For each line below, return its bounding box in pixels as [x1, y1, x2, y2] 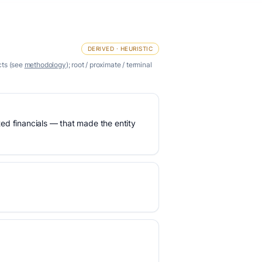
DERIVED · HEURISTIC [87, 45, 153, 52]
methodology [24, 60, 66, 69]
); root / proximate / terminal [65, 60, 152, 69]
